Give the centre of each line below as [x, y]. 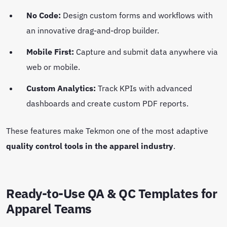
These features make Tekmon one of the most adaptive [107, 130]
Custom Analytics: [61, 88]
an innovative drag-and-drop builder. [94, 30]
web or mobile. [54, 66]
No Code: [44, 15]
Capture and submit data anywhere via [146, 51]
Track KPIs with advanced [144, 88]
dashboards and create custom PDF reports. [108, 103]
